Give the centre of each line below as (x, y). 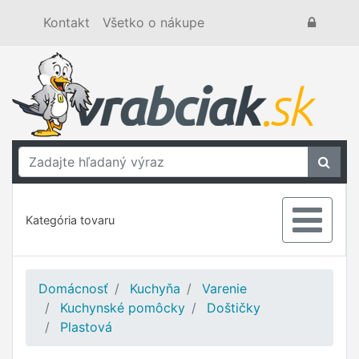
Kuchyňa (155, 288)
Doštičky (234, 308)
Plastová (86, 327)
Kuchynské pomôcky (123, 308)
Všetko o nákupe (153, 22)
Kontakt (67, 22)
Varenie (224, 288)
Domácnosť (73, 288)
